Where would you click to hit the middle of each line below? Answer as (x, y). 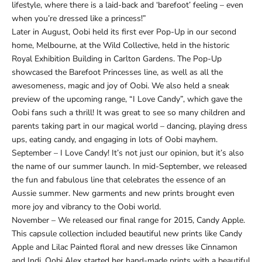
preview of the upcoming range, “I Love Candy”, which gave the (127, 99)
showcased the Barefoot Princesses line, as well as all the (117, 73)
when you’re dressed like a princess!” (79, 19)
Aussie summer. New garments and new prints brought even (123, 194)
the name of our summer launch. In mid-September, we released (129, 167)
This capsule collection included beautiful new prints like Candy (127, 234)
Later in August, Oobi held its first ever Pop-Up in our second (124, 32)
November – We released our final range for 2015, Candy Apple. (128, 220)
